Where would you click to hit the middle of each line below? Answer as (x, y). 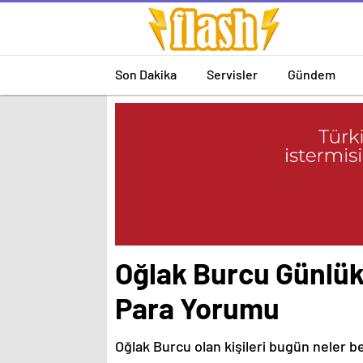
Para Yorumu (197, 308)
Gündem (312, 74)
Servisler (232, 74)
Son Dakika (146, 74)
